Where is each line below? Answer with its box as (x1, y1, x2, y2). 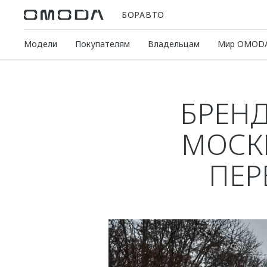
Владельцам (148, 38, 200, 49)
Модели (24, 38, 57, 49)
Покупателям (75, 38, 130, 49)
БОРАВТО (122, 8, 164, 20)
